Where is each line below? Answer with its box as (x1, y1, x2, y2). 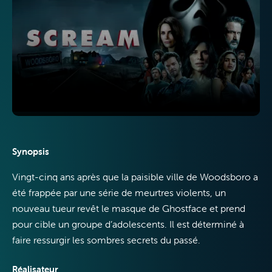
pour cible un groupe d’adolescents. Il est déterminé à (12, 218, 244, 231)
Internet (81, 102, 135, 120)
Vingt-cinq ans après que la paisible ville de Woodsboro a (12, 171, 258, 183)
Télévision (81, 9, 148, 27)
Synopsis (12, 146, 49, 158)
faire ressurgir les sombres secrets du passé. (12, 234, 200, 246)
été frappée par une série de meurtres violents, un (12, 186, 226, 199)
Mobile (81, 195, 127, 213)
